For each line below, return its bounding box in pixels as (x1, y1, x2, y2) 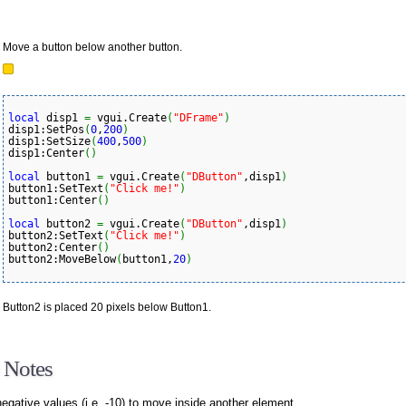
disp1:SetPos (8, 122, 84, 136)
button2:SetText (8, 228, 103, 242)
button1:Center (8, 193, 97, 207)
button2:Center (8, 240, 97, 254)
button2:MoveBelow (8, 252, 116, 266)
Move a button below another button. (3, 41, 182, 53)
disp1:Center (8, 146, 84, 159)
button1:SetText (8, 181, 103, 195)
